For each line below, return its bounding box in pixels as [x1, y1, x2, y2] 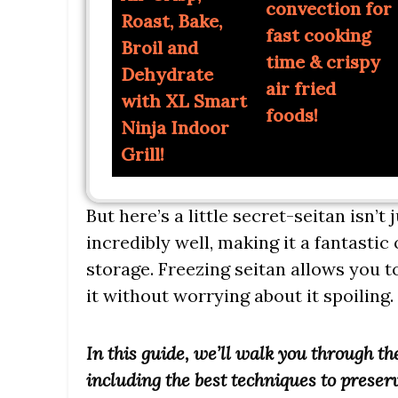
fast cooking [265, 23, 371, 46]
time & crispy [265, 50, 380, 73]
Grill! [121, 143, 164, 166]
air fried [265, 76, 336, 99]
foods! [265, 103, 318, 126]
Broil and [121, 36, 198, 60]
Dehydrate [121, 63, 213, 86]
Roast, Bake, [121, 10, 222, 33]
